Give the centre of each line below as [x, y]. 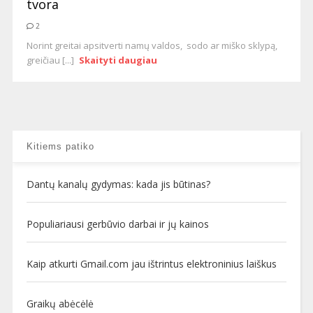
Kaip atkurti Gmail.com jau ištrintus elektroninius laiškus [151, 264]
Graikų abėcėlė [60, 304]
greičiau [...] [51, 60]
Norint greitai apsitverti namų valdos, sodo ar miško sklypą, [152, 45]
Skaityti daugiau [118, 60]
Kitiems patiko [60, 146]
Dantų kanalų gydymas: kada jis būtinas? [118, 184]
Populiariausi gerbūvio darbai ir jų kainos [117, 224]
